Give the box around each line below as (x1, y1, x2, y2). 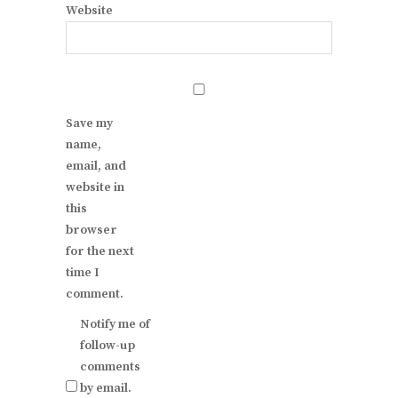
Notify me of (80, 315, 150, 332)
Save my (66, 115, 113, 131)
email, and (66, 157, 126, 174)
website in (66, 179, 124, 195)
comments (80, 358, 140, 375)
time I (66, 264, 99, 281)
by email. (80, 379, 131, 396)
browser (66, 221, 117, 238)
